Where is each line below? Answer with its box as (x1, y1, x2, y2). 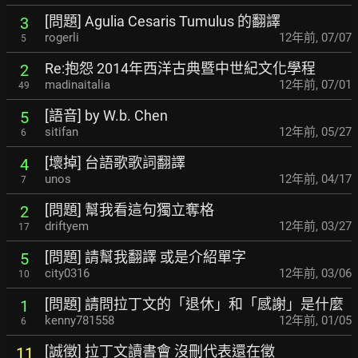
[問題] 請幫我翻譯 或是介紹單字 (45, 249, 246, 266)
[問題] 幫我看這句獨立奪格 (45, 201, 214, 219)
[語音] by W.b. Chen (45, 107, 168, 125)
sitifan (45, 125, 78, 140)
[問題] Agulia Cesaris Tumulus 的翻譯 (45, 13, 280, 30)
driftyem (45, 219, 89, 234)
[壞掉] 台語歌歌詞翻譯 (45, 154, 185, 172)
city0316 (45, 266, 89, 281)
